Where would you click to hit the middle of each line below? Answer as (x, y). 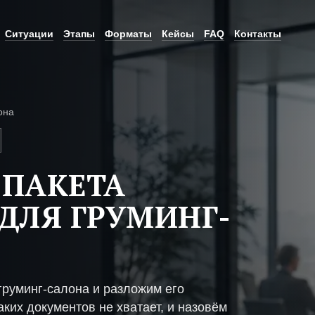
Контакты (258, 33)
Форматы (128, 33)
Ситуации (29, 33)
